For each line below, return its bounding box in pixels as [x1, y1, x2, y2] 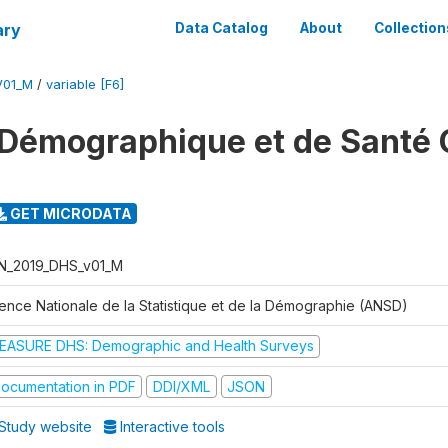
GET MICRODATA [6, 204, 132, 222]
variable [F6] [46, 77, 124, 92]
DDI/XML [152, 377, 210, 395]
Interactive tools [116, 418, 226, 435]
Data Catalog [175, 20, 268, 36]
